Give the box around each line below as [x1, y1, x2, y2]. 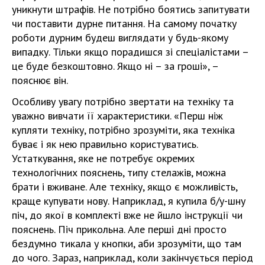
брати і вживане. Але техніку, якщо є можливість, [12, 180, 237, 193]
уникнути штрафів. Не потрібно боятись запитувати [12, 2, 250, 16]
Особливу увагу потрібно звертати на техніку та [12, 95, 234, 108]
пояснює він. [12, 73, 68, 87]
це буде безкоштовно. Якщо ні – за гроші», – [12, 59, 218, 73]
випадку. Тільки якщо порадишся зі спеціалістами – [12, 45, 248, 59]
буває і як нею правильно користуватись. [12, 137, 198, 151]
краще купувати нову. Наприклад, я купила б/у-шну [12, 194, 245, 208]
